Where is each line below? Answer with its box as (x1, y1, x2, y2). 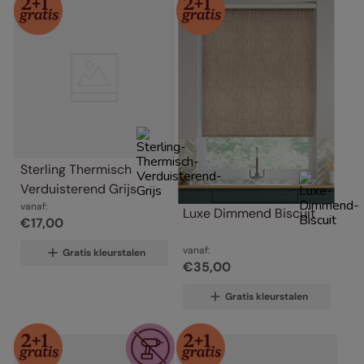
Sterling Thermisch (20, 161, 132, 179)
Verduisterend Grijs (20, 180, 136, 198)
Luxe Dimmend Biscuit (183, 205, 315, 223)
